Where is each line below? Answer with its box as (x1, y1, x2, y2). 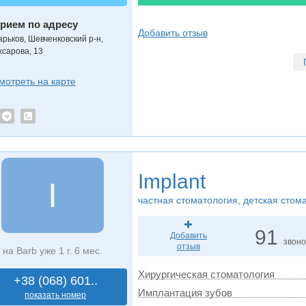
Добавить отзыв (137, 27, 208, 38)
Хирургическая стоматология (137, 268, 275, 280)
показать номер (25, 290, 86, 300)
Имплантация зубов (137, 287, 232, 298)
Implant (137, 170, 206, 193)
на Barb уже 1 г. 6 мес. (2, 245, 102, 256)
